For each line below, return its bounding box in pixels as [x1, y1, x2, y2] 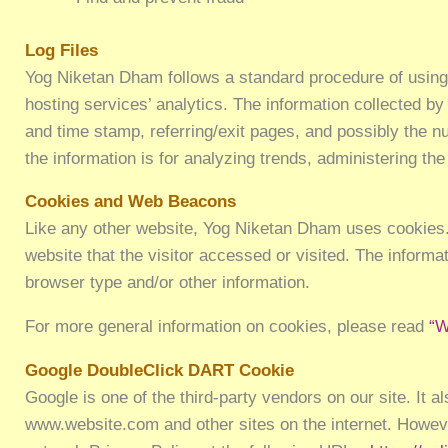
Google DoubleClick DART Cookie [25, 360, 295, 380]
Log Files [25, 40, 99, 60]
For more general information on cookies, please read [25, 317, 430, 337]
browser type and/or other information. [25, 273, 311, 293]
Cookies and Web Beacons [25, 192, 237, 212]
